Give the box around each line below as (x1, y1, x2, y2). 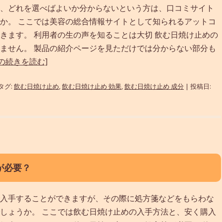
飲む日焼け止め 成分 (124, 81, 184, 91)
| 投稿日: (184, 81, 211, 91)
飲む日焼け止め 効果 (62, 81, 121, 91)
